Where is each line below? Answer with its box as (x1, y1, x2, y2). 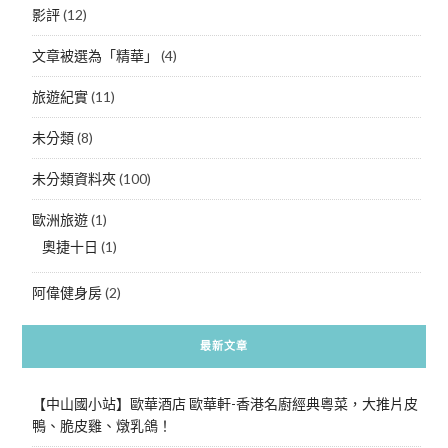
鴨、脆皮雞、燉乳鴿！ (31, 416, 172, 434)
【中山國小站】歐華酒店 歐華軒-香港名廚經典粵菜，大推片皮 (31, 394, 418, 412)
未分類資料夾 (31, 169, 116, 187)
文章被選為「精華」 (31, 46, 158, 64)
